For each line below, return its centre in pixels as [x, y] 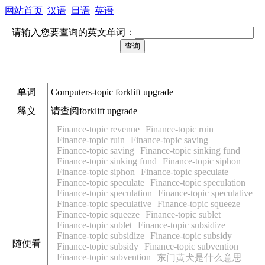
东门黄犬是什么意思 [199, 258]
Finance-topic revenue [98, 129]
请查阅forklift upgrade [94, 111]
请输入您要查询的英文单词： [73, 32]
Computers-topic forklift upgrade [112, 92]
